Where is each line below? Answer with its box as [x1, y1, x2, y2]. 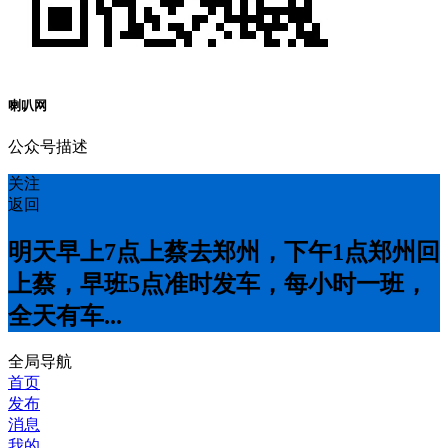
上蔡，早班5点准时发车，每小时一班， [8, 271, 428, 298]
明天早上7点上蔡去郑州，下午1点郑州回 [8, 239, 440, 266]
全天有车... [8, 303, 122, 330]
